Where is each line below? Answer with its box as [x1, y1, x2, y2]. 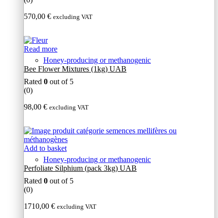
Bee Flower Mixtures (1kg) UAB [24, 65, 127, 73]
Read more [24, 45, 57, 54]
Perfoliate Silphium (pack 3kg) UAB [24, 164, 137, 173]
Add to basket [24, 144, 67, 153]
